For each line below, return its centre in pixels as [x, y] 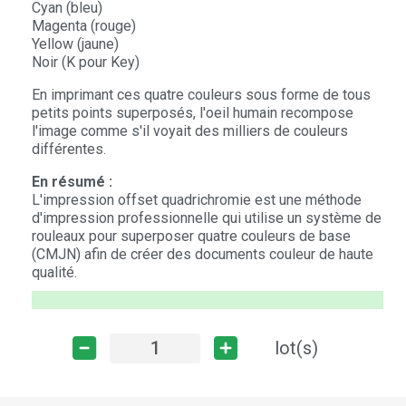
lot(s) [296, 348]
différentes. [69, 150]
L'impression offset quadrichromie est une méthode [197, 200]
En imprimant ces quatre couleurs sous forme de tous [201, 95]
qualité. [54, 273]
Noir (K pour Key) [86, 63]
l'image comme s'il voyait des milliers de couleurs [190, 131]
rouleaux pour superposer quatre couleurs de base [191, 237]
